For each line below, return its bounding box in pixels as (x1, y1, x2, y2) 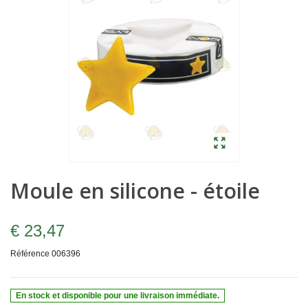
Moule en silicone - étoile (10, 177, 260, 206)
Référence (10, 249, 49, 259)
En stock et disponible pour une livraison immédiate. (16, 290, 220, 300)
